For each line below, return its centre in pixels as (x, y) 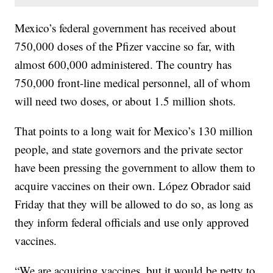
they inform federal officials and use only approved (132, 222)
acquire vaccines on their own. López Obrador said (133, 186)
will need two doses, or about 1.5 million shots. (126, 101)
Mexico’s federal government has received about (126, 28)
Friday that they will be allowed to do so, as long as (134, 204)
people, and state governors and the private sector (129, 149)
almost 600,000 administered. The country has (123, 65)
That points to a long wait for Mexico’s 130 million (134, 131)
